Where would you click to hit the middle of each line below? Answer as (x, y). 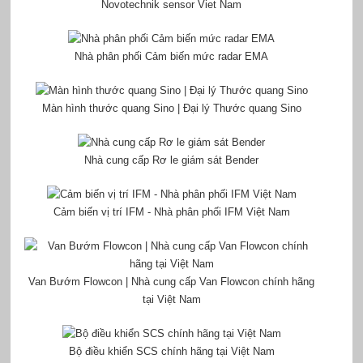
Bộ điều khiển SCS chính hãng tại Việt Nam (171, 352)
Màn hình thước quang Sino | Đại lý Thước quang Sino (171, 109)
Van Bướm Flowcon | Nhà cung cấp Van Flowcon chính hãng (172, 282)
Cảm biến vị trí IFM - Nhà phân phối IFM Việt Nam (171, 212)
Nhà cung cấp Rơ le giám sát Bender (172, 160)
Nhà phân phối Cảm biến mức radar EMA (172, 57)
